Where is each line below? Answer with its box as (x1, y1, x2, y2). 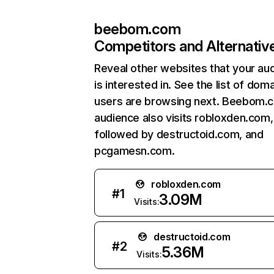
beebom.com (94, 20, 181, 38)
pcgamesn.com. (94, 144, 175, 157)
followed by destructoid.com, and (94, 128, 264, 141)
